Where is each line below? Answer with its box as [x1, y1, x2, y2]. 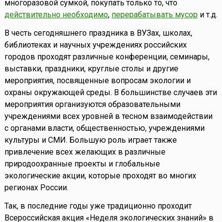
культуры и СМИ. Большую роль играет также [4, 135, 177, 145]
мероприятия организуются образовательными [4, 100, 180, 110]
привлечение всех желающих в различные [4, 147, 166, 157]
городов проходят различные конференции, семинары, [4, 52, 210, 62]
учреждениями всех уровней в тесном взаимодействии [4, 111, 213, 121]
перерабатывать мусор [111, 10, 198, 20]
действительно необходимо [4, 10, 108, 20]
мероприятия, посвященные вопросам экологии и [4, 76, 191, 86]
